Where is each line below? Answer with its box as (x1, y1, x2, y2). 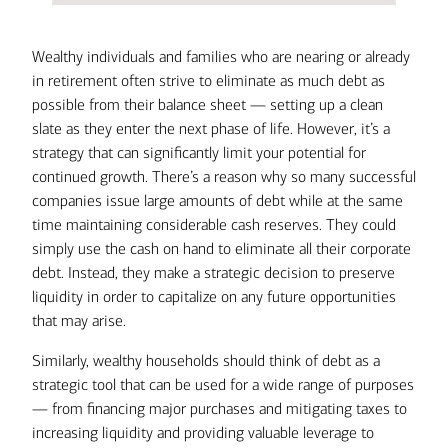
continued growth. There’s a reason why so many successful (32, 167, 416, 186)
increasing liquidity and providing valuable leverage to (32, 423, 374, 442)
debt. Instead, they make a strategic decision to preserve (32, 263, 395, 282)
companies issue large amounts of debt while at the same (32, 191, 403, 210)
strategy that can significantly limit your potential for (32, 143, 366, 162)
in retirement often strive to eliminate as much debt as (32, 71, 385, 90)
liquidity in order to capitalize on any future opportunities (32, 287, 396, 306)
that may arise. (32, 311, 126, 330)
